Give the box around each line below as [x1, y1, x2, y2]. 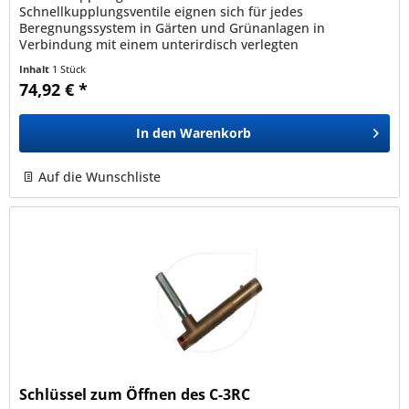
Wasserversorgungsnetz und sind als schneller [19, 52, 307, 70]
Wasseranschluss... [19, 68, 137, 87]
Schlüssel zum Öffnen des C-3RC [19, 384, 251, 405]
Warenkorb [180, 124, 252, 142]
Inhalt [19, 62, 53, 77]
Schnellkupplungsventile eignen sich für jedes [19, 3, 304, 21]
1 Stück [52, 62, 87, 77]
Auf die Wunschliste [38, 168, 162, 186]
